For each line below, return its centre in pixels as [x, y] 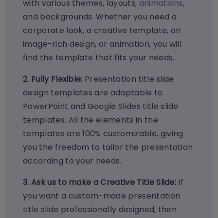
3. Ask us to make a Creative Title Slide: [100, 182]
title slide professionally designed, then [100, 210]
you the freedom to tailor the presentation [108, 147]
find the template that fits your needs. [100, 58]
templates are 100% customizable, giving [103, 134]
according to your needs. [72, 161]
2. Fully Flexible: [54, 79]
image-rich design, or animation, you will [102, 44]
